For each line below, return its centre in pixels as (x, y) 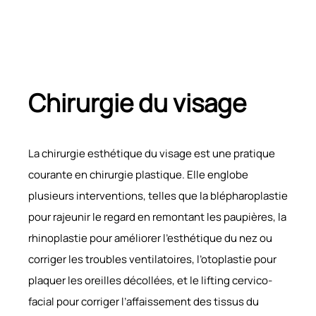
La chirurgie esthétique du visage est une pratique (152, 153)
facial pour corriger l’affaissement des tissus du (144, 301)
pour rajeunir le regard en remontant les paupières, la (157, 217)
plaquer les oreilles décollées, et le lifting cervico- (150, 280)
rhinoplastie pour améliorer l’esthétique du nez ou (150, 238)
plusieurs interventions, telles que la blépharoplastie (158, 195)
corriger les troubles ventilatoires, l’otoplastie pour (152, 259)
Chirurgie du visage (137, 103)
